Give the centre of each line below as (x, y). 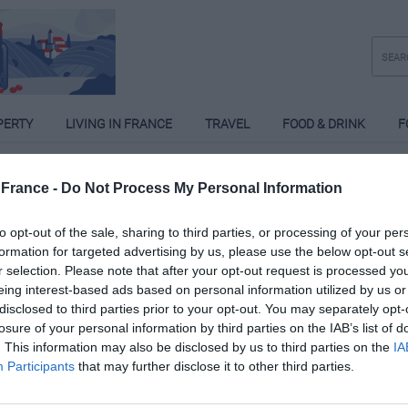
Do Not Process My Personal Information (202, 189)
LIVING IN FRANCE (118, 124)
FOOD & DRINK (324, 124)
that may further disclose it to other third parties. (214, 367)
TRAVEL (227, 124)
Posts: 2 (52, 262)
